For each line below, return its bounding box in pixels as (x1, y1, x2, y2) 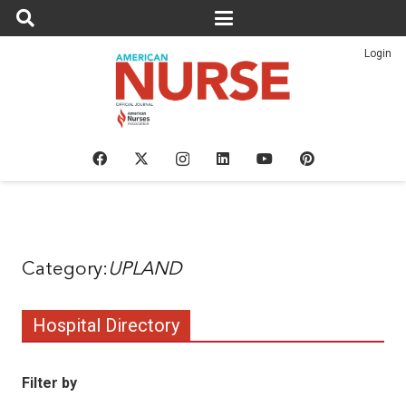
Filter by (22, 374, 77, 391)
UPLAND (108, 260, 181, 279)
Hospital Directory (33, 314, 179, 336)
